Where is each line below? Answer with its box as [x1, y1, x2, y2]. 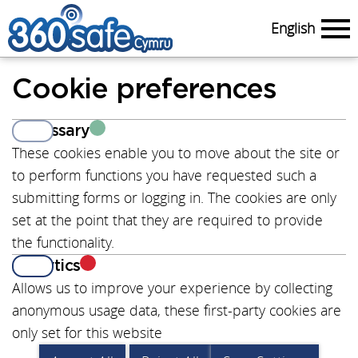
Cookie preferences [12, 75, 276, 104]
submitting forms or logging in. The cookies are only [12, 188, 336, 207]
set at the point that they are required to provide [12, 210, 323, 229]
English [271, 18, 315, 38]
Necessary [12, 123, 90, 139]
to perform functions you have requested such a [12, 165, 316, 185]
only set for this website [12, 323, 162, 342]
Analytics [12, 258, 81, 274]
